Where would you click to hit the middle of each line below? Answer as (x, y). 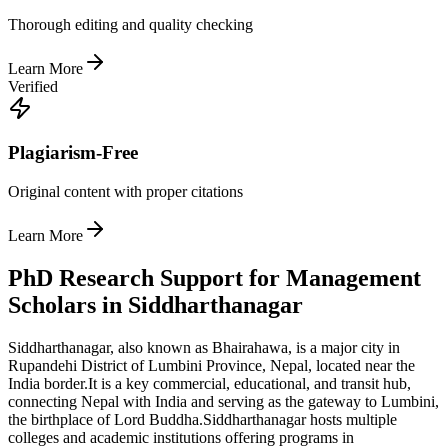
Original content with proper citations (125, 191)
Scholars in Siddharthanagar (155, 304)
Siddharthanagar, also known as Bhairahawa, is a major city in (204, 347)
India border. (48, 383)
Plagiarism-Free (73, 153)
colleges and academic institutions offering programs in (181, 437)
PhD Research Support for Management (214, 277)
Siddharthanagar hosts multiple (300, 419)
